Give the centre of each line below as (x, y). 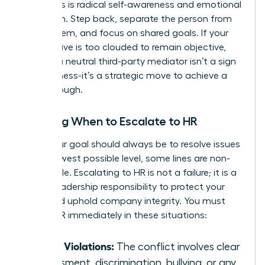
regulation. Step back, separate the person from (127, 19)
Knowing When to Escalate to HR (110, 121)
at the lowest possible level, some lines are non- (126, 158)
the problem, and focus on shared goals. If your (125, 33)
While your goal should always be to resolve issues (131, 144)
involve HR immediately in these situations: (114, 215)
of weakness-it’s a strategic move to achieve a (125, 75)
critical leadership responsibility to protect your (123, 187)
